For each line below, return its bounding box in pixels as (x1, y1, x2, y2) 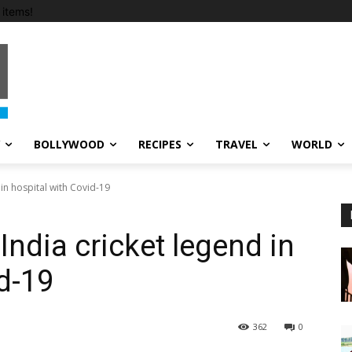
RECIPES (138, 137, 181, 152)
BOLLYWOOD (34, 137, 104, 152)
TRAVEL (215, 137, 258, 152)
